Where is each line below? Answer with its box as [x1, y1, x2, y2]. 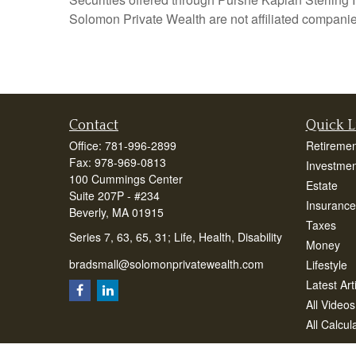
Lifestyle [305, 257, 347, 273]
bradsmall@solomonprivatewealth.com [69, 255, 264, 272]
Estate [305, 177, 338, 194]
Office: [69, 137, 105, 154]
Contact [69, 118, 118, 134]
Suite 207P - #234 [69, 188, 160, 204]
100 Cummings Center [69, 171, 183, 188]
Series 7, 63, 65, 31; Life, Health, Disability [69, 229, 282, 246]
